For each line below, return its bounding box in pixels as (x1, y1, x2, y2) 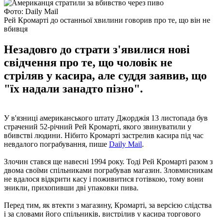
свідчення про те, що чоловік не (4, 56, 172, 69)
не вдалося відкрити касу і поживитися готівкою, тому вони (4, 174, 203, 183)
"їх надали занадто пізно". (4, 82, 143, 95)
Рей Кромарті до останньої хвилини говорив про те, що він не (4, 15, 210, 24)
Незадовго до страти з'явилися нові (4, 43, 190, 56)
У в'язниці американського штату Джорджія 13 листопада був (4, 113, 208, 122)
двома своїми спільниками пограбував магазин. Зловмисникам (4, 166, 213, 174)
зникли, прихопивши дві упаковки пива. (4, 183, 139, 192)
